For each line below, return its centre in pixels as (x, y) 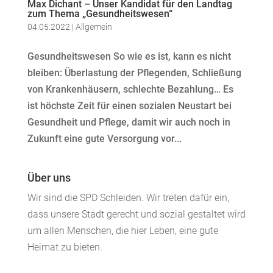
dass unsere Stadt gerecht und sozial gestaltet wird (136, 214)
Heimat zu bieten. (65, 247)
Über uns (49, 178)
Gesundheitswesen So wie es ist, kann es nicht (129, 56)
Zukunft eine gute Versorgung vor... (104, 139)
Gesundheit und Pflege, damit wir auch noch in (129, 122)
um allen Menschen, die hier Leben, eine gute (122, 231)
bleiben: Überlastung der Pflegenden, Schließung (134, 73)
